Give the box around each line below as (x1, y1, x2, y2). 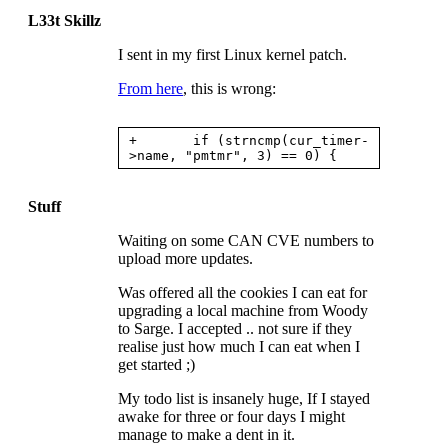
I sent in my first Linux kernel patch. (118, 45, 347, 63)
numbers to (300, 231, 374, 249)
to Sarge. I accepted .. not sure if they (118, 319, 352, 337)
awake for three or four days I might (118, 407, 345, 425)
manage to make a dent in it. (118, 425, 295, 443)
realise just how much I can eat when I (118, 337, 360, 355)
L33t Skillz (28, 11, 101, 29)
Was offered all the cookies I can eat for (118, 283, 367, 301)
